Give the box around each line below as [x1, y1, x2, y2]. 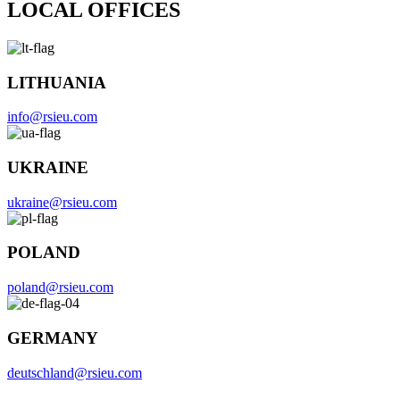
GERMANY [7, 328, 98, 347]
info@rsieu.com [7, 109, 97, 125]
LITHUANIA [7, 72, 106, 92]
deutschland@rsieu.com [7, 364, 142, 380]
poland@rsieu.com [7, 279, 113, 296]
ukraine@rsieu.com [7, 194, 117, 210]
